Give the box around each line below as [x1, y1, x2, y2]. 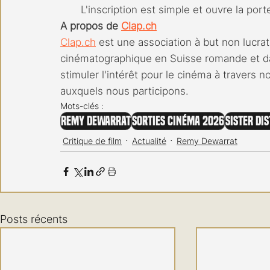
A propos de [60, 19, 121, 32]
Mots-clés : [60, 100, 104, 111]
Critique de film [63, 135, 122, 146]
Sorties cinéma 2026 [132, 113, 224, 128]
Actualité [132, 135, 166, 146]
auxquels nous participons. [60, 84, 189, 97]
